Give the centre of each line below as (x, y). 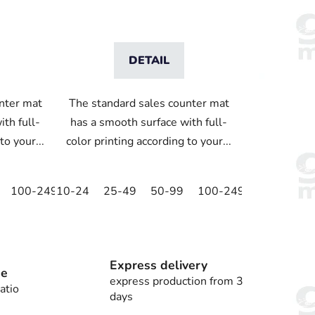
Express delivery (158, 265)
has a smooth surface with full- (149, 122)
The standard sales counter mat (149, 103)
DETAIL (149, 60)
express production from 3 (176, 282)
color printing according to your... (149, 141)
